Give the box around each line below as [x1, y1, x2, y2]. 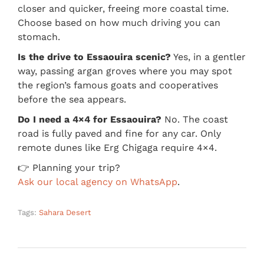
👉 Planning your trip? [18, 161, 120, 173]
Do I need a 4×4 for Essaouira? [18, 113, 161, 125]
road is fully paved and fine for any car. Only [18, 127, 221, 139]
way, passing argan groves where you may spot [18, 65, 232, 77]
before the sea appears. [18, 93, 126, 105]
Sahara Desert [39, 207, 91, 217]
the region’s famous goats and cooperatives [18, 79, 218, 91]
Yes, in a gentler [171, 51, 246, 62]
